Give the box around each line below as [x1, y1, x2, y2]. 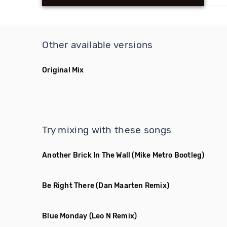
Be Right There [42, 181, 95, 190]
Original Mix [42, 66, 84, 74]
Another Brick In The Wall [42, 151, 131, 160]
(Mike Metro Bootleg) [132, 151, 205, 160]
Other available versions [42, 39, 153, 51]
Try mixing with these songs [42, 124, 172, 136]
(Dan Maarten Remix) [96, 181, 170, 190]
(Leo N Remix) [89, 212, 137, 220]
